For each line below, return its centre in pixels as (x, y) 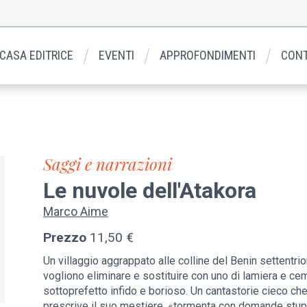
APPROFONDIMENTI (208, 55)
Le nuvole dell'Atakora (149, 191)
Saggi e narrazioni (107, 163)
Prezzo (64, 238)
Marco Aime (75, 211)
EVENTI (117, 55)
